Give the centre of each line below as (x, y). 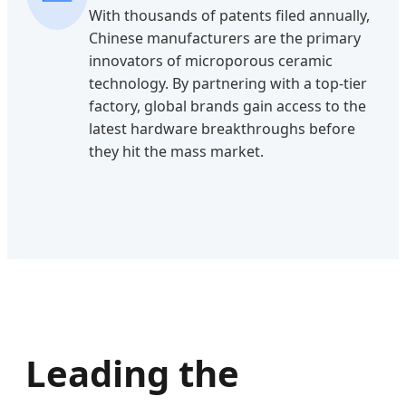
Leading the (132, 372)
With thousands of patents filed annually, (229, 16)
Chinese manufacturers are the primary (225, 39)
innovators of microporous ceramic (211, 61)
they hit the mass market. (176, 152)
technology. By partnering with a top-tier (228, 84)
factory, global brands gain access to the (227, 106)
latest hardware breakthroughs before (222, 129)
